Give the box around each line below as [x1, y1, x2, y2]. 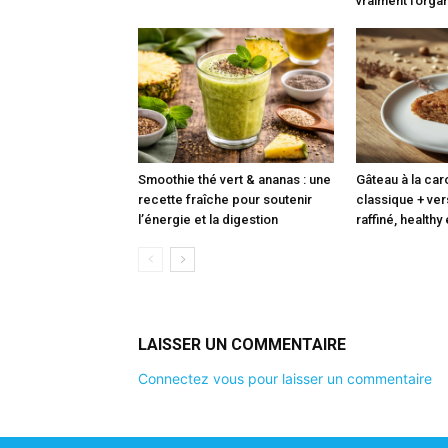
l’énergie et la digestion [138, 211, 278, 227]
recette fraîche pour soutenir [138, 191, 312, 207]
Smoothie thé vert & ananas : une [138, 171, 331, 187]
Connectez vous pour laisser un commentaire [138, 369, 432, 387]
